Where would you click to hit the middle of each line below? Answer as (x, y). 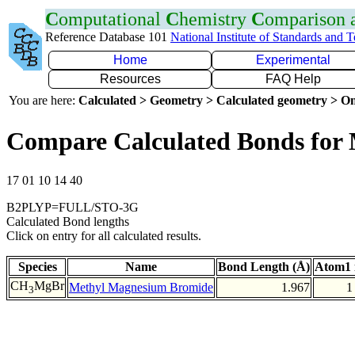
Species (37, 266)
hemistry (215, 19)
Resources (130, 79)
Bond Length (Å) (264, 266)
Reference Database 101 (108, 37)
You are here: (44, 100)
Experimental (293, 60)
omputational (112, 19)
